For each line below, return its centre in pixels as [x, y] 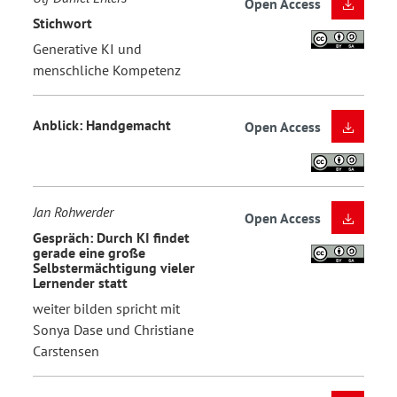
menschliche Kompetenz [107, 70]
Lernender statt [80, 282]
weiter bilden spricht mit [106, 309]
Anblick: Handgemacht [102, 125]
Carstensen [66, 351]
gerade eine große [89, 252]
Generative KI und [87, 49]
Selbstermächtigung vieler [114, 267]
